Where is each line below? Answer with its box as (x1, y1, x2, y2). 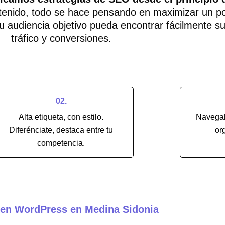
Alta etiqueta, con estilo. (19, 112, 104, 121)
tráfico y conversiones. (11, 32, 111, 44)
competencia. (37, 138, 85, 147)
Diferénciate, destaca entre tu (9, 125, 114, 134)
